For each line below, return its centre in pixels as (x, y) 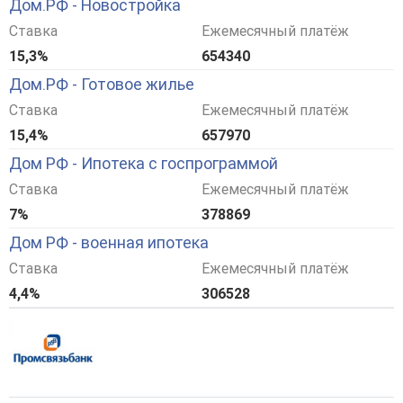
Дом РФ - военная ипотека (109, 243)
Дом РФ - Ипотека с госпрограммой (143, 164)
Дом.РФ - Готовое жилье (102, 85)
